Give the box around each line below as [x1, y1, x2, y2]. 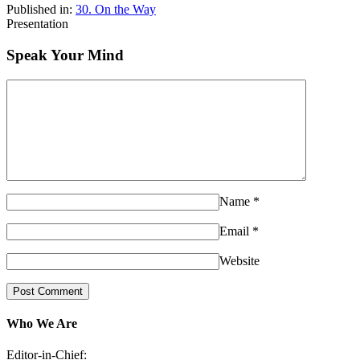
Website [219, 253, 260, 268]
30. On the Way [76, 2, 156, 17]
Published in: [6, 2, 76, 17]
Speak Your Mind [6, 47, 124, 64]
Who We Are [6, 317, 77, 331]
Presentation [6, 17, 68, 31]
